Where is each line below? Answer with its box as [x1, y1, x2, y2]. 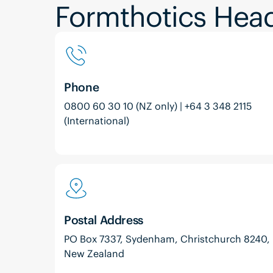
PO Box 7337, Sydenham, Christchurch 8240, [64, 233, 271, 246]
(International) [64, 115, 130, 127]
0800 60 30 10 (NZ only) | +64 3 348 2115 [64, 100, 252, 113]
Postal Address [64, 212, 143, 227]
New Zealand [64, 247, 125, 260]
